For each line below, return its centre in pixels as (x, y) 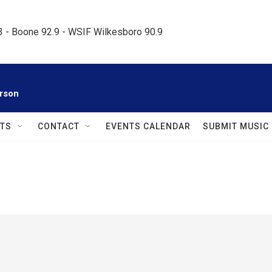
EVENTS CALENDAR (148, 126)
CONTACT (59, 126)
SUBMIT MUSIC (236, 126)
